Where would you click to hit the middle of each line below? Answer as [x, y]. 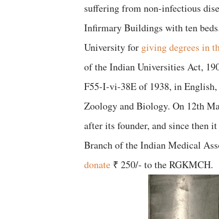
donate [97, 164]
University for [113, 47]
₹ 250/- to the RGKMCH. [162, 164]
